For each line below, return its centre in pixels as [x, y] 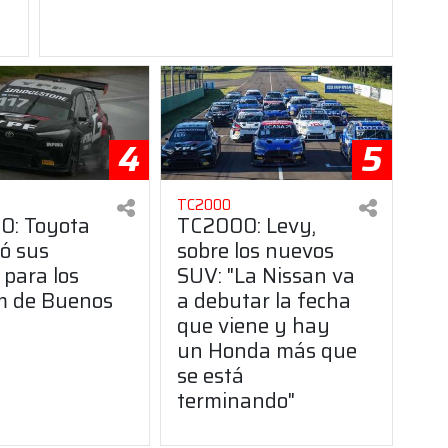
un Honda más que [267, 350]
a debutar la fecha [264, 300]
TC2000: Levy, [247, 225]
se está [211, 375]
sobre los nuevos [256, 250]
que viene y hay [254, 325]
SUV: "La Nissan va [266, 275]
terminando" [236, 400]
